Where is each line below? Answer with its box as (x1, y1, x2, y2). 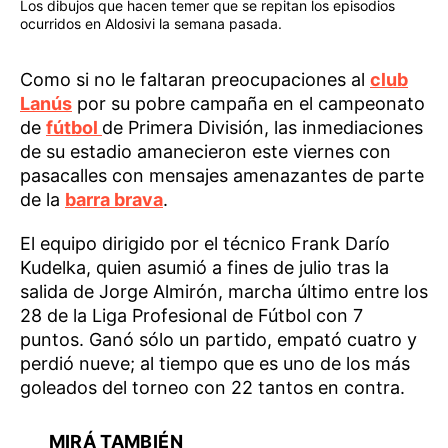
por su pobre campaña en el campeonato (72, 93, 425, 115)
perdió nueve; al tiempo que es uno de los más (20, 353, 410, 375)
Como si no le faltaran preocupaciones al (20, 69, 370, 91)
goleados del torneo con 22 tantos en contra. (20, 377, 405, 399)
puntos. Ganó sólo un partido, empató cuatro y (20, 329, 417, 351)
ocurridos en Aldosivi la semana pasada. (20, 15, 282, 33)
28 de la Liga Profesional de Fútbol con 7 (20, 305, 363, 327)
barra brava (65, 189, 163, 211)
